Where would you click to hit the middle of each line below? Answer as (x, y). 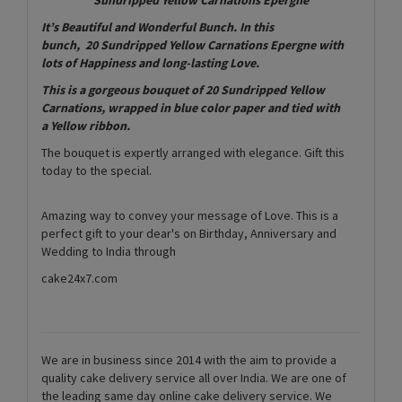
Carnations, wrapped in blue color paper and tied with (191, 107)
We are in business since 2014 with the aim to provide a (189, 359)
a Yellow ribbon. (86, 125)
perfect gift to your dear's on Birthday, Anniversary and (189, 233)
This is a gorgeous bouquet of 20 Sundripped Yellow (183, 89)
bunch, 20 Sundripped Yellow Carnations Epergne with (192, 44)
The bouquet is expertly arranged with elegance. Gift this (193, 152)
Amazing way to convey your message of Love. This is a (190, 215)
